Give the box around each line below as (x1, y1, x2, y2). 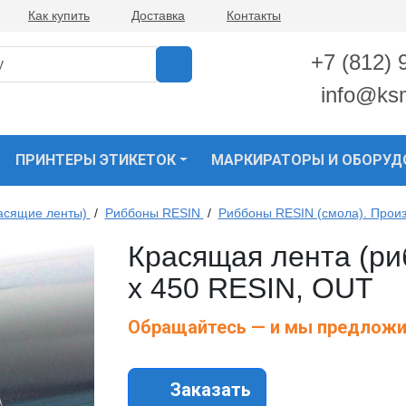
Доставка (131, 8, 185, 23)
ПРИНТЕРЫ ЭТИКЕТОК (14, 151, 176, 169)
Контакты (227, 8, 281, 23)
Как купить (28, 8, 90, 23)
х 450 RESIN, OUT (128, 272, 373, 305)
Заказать (166, 379, 251, 401)
